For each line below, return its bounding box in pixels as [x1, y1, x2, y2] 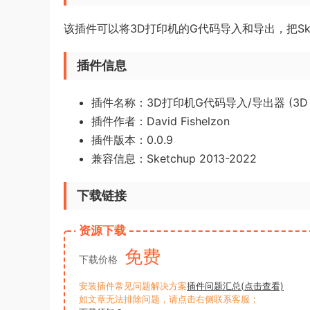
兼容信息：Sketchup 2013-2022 [91, 152, 257, 165]
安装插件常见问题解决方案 [79, 280, 187, 291]
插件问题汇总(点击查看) [187, 280, 284, 291]
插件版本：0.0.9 [91, 133, 173, 147]
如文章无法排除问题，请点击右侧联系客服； [79, 293, 259, 304]
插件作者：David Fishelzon [91, 114, 230, 128]
